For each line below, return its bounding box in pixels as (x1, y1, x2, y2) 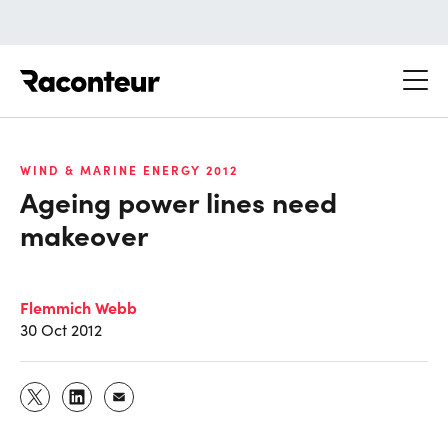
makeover (20, 214, 149, 253)
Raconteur (160, 59, 235, 80)
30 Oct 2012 (20, 318, 102, 340)
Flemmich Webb (20, 295, 137, 318)
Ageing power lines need (20, 181, 337, 220)
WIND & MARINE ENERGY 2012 (20, 161, 238, 178)
